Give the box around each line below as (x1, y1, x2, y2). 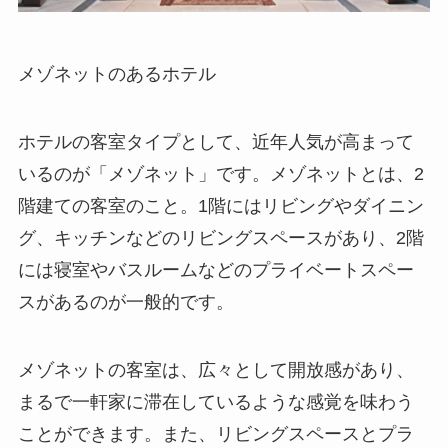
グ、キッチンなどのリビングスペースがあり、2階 (17, 227, 424, 248)
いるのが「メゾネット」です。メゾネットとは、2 (17, 163, 424, 184)
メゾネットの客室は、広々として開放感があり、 (17, 359, 414, 380)
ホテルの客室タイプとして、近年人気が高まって (17, 131, 414, 152)
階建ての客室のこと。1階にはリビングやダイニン (17, 195, 424, 216)
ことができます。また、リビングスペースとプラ (17, 423, 414, 444)
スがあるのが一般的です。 (17, 291, 234, 312)
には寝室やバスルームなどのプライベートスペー (17, 259, 414, 280)
